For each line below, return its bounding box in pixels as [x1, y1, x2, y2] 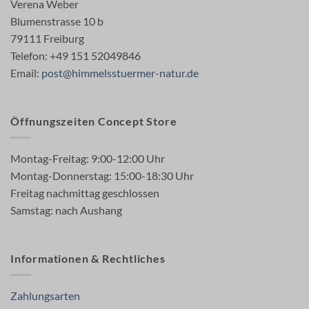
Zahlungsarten [10, 289, 80, 303]
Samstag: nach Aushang [10, 203, 122, 217]
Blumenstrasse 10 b [10, 14, 103, 28]
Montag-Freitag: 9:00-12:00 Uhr [10, 152, 165, 166]
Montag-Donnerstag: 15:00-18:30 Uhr [10, 169, 194, 183]
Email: [10, 66, 41, 79]
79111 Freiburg [10, 31, 84, 45]
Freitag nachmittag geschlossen [10, 186, 159, 200]
